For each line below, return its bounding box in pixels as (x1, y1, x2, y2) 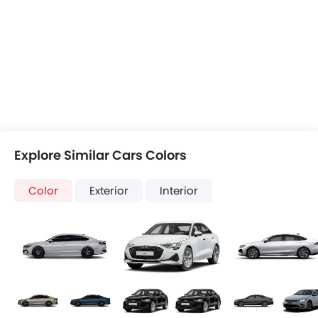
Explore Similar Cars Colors (14, 146, 187, 165)
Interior (160, 183, 198, 199)
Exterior (89, 183, 128, 199)
